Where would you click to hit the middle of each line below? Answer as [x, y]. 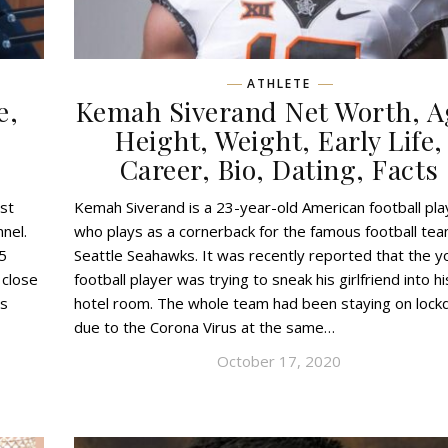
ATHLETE [279, 84]
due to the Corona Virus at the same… [204, 327]
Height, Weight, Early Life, [279, 140]
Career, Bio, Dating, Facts [279, 169]
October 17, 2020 [279, 361]
